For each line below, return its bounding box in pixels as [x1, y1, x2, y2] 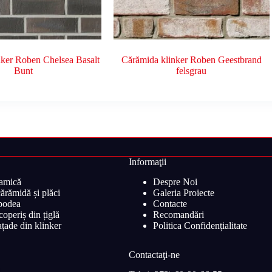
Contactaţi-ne [128, 250, 180, 260]
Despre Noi [152, 177, 197, 188]
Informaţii [128, 157, 166, 168]
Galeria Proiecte [152, 188, 214, 199]
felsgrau [176, 66, 207, 76]
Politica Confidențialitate [152, 220, 247, 231]
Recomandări [152, 209, 204, 220]
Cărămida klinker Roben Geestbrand [121, 55, 262, 66]
